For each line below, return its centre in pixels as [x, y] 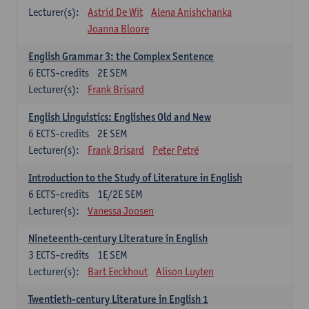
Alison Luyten [185, 271]
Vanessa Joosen [121, 211]
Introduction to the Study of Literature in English [135, 178]
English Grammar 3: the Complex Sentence [121, 56]
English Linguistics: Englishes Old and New [120, 117]
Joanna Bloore [118, 29]
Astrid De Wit [115, 12]
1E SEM [112, 255]
